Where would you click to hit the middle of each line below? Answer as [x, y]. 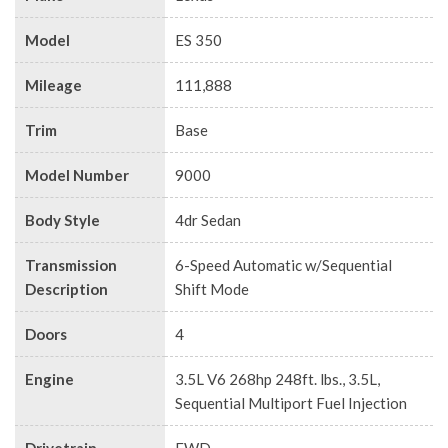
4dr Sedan [208, 220]
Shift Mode [212, 289]
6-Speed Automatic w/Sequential [283, 265]
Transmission [71, 265]
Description [66, 289]
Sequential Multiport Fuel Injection [291, 403]
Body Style [62, 220]
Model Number [77, 175]
